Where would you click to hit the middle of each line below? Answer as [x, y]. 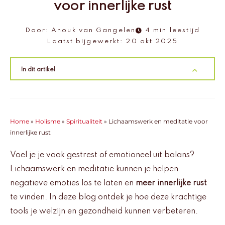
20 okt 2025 [152, 42]
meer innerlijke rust [171, 184]
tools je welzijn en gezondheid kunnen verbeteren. [104, 212]
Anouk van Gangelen [92, 31]
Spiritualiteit [84, 122]
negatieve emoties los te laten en [73, 184]
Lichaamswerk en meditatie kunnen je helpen [94, 170]
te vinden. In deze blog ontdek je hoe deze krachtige [108, 198]
